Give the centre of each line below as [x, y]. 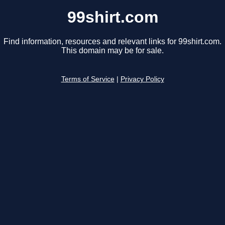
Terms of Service [88, 79]
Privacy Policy [142, 79]
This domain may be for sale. [113, 51]
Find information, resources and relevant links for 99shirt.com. [113, 42]
